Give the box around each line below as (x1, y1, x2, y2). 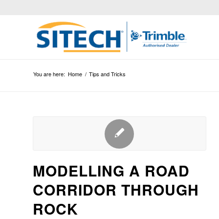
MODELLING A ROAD (33, 160, 190, 181)
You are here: (33, 70, 65, 78)
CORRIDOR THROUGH (33, 179, 199, 200)
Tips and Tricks (89, 70, 126, 78)
